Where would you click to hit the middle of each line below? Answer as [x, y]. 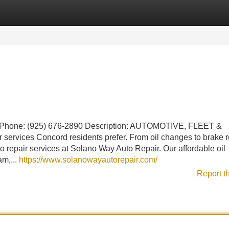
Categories [21, 13]
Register [72, 13]
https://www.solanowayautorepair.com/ [88, 160]
